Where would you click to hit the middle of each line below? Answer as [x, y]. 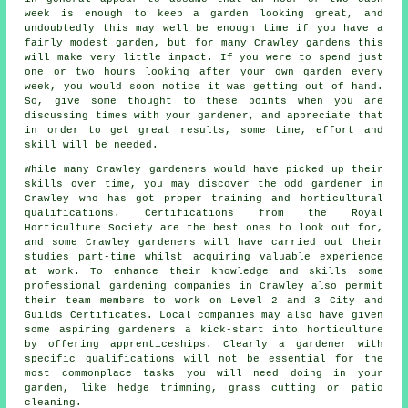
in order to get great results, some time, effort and [204, 130]
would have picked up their [295, 169]
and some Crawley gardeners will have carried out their [204, 242]
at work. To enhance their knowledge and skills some [204, 271]
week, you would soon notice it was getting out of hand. [204, 86]
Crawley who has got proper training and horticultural [204, 198]
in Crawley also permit [307, 286]
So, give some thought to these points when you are [204, 101]
